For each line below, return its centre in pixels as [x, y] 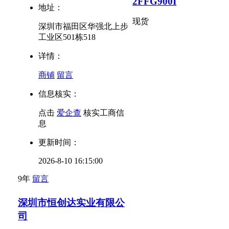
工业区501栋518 [67, 37]
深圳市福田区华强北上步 [83, 27]
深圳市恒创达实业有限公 [71, 202]
